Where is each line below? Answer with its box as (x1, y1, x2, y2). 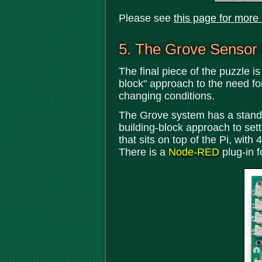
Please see (119, 12, 174, 24)
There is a (119, 146, 168, 158)
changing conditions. (119, 90, 215, 102)
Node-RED (168, 146, 219, 158)
